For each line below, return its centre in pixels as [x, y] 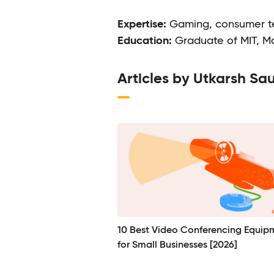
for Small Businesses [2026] [177, 245]
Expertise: [142, 24]
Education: [145, 41]
